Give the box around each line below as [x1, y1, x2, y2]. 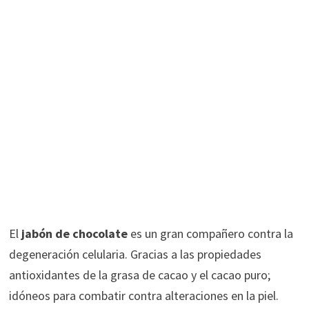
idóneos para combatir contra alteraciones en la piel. [8, 287, 279, 303]
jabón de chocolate [18, 225, 128, 241]
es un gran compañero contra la [127, 225, 293, 241]
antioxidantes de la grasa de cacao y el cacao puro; [8, 266, 270, 283]
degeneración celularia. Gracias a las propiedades [8, 246, 261, 262]
